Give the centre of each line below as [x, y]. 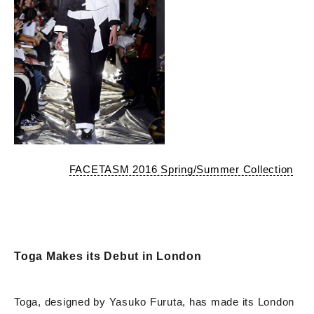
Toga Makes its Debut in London [108, 257]
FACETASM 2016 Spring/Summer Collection [181, 170]
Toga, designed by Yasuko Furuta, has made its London [154, 302]
